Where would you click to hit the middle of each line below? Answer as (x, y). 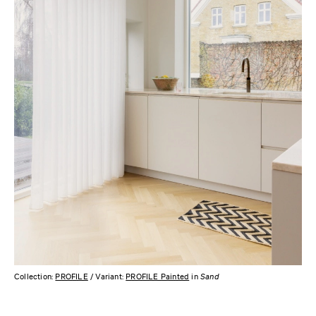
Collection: (35, 275)
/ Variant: (107, 275)
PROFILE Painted (158, 275)
